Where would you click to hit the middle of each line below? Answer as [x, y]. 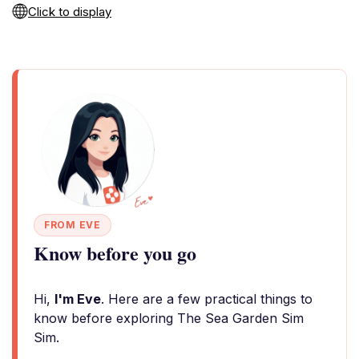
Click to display [70, 12]
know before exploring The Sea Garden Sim [169, 318]
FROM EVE [73, 225]
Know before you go [115, 253]
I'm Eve [78, 299]
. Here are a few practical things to [207, 299]
